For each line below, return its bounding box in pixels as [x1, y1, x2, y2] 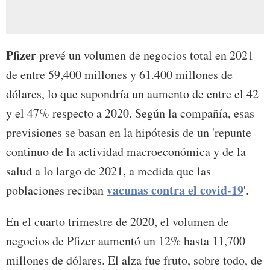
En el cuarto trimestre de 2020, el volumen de [6, 213, 229, 230]
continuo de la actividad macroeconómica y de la [6, 143, 246, 160]
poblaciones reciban [6, 181, 107, 198]
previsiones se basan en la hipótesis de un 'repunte [6, 124, 251, 140]
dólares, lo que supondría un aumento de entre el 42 [6, 85, 259, 102]
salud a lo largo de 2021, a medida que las [6, 162, 211, 179]
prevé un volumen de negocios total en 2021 [36, 46, 254, 63]
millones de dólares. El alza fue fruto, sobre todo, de [6, 251, 262, 268]
